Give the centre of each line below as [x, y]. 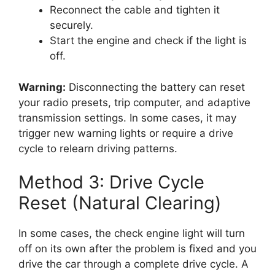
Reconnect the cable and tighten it [135, 10]
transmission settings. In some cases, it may [127, 118]
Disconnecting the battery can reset [155, 87]
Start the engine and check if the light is [148, 41]
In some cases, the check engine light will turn [132, 234]
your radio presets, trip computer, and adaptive [134, 102]
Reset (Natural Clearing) [120, 203]
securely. [72, 25]
